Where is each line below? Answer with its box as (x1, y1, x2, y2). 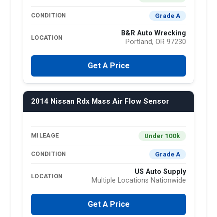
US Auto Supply (135, 167, 186, 176)
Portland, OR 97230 (125, 37, 186, 46)
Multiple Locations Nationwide (92, 176, 186, 185)
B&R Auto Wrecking (121, 29, 186, 37)
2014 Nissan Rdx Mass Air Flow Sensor (31, 96, 169, 106)
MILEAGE (31, 132, 59, 139)
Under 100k (144, 131, 180, 139)
